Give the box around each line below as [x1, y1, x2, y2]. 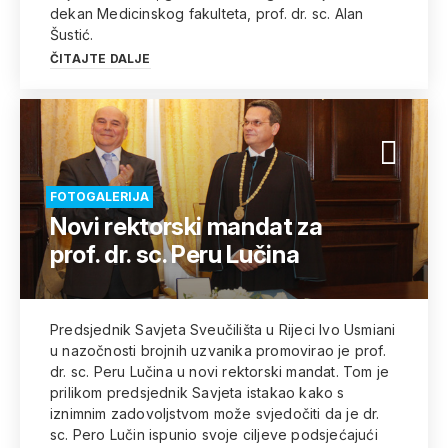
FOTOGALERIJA [50, 189, 149, 204]
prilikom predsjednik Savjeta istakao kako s [50, 384, 345, 401]
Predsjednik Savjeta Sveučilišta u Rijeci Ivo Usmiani [50, 321, 396, 338]
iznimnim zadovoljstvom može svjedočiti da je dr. [50, 405, 380, 422]
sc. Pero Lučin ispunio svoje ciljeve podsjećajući [50, 426, 378, 443]
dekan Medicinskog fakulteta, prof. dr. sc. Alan [50, 5, 364, 22]
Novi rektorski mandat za [50, 212, 323, 241]
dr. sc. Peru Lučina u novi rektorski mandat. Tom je [50, 363, 390, 380]
